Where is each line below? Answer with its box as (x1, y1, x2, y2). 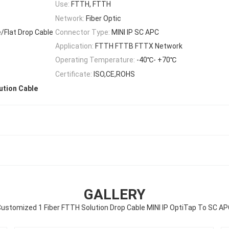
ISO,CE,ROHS (94, 70, 135, 78)
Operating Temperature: (55, 56, 135, 64)
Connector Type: (55, 28, 110, 36)
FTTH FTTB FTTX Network (95, 42, 182, 51)
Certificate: (55, 70, 92, 78)
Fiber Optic (86, 14, 121, 22)
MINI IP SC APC (111, 28, 159, 36)
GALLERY (83, 186, 146, 203)
